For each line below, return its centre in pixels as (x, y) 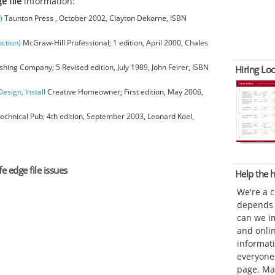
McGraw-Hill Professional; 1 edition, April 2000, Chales (114, 42)
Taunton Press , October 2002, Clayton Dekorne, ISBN (95, 18)
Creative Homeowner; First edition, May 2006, (124, 91)
